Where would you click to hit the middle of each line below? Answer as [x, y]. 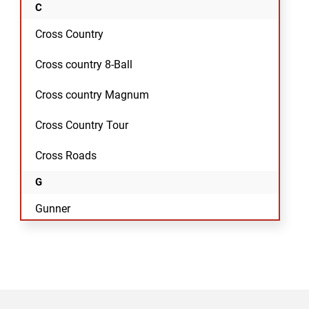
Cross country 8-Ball [84, 64]
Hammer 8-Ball [72, 292]
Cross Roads [66, 156]
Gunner [53, 209]
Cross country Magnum [92, 95]
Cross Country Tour [82, 125]
